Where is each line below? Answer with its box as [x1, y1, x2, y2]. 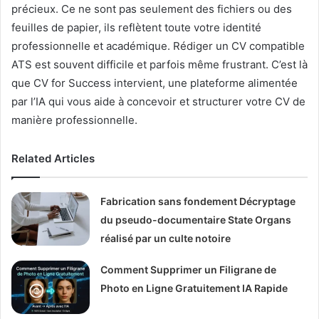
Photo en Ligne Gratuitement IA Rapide [100, 281, 288, 294]
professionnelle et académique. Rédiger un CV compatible [11, 38, 305, 53]
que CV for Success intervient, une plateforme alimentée [11, 75, 298, 90]
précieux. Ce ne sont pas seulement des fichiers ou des [11, 1, 292, 16]
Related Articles [11, 151, 95, 165]
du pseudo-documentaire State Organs [100, 213, 292, 226]
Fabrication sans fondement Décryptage [100, 194, 296, 207]
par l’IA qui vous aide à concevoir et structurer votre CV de [11, 94, 305, 108]
